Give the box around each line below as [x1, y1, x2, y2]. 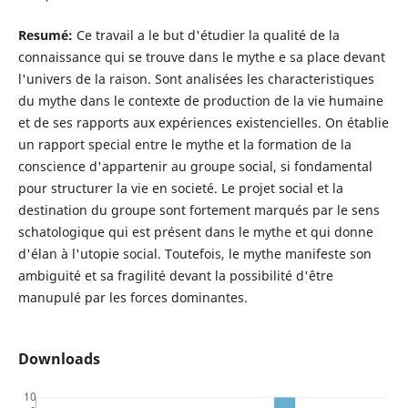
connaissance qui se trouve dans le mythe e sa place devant [17, 48, 385, 66]
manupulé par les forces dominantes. [17, 289, 248, 307]
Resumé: [17, 26, 76, 45]
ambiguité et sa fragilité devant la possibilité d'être [17, 267, 333, 285]
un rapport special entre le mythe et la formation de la [17, 136, 352, 154]
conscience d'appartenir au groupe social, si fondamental [17, 158, 372, 176]
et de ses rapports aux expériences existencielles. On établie [17, 114, 389, 132]
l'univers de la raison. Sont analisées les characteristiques [17, 70, 374, 88]
